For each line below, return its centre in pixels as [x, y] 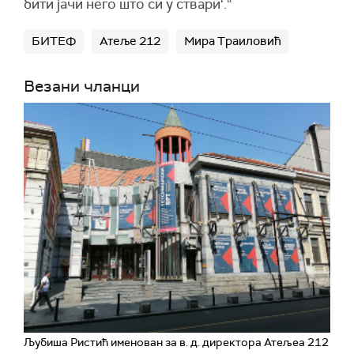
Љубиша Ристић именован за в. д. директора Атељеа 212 [176, 343]
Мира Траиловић [233, 41]
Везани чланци [82, 87]
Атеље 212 [130, 41]
